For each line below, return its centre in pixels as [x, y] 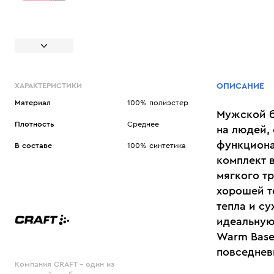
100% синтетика [156, 146]
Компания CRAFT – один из [65, 265]
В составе [33, 146]
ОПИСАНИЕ [240, 86]
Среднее [143, 124]
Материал [33, 102]
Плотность [35, 124]
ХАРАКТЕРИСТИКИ [48, 85]
